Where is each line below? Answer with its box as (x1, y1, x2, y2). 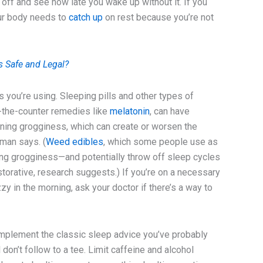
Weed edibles (46, 136, 104, 148)
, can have (150, 106, 190, 117)
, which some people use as (103, 136, 218, 148)
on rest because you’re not (103, 12, 214, 23)
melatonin (110, 106, 150, 117)
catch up (69, 12, 103, 23)
